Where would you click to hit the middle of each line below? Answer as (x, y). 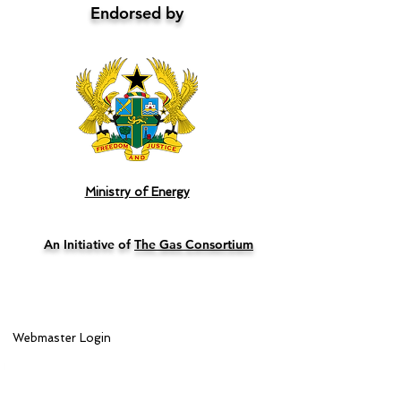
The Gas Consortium (194, 244)
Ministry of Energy (137, 192)
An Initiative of (89, 244)
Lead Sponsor (52, 363)
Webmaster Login (61, 338)
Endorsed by (137, 13)
